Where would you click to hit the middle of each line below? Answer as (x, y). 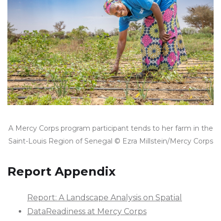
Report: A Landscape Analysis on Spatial (105, 197)
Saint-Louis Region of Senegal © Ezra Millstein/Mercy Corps (110, 141)
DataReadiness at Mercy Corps (87, 211)
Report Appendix (61, 171)
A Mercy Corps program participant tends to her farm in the (110, 128)
